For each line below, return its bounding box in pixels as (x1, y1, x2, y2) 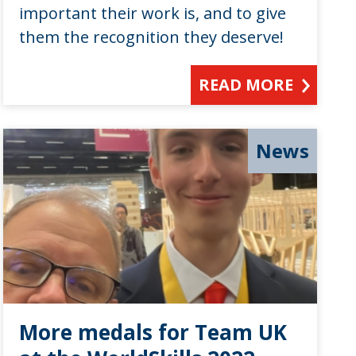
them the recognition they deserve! (18, 25, 284, 48)
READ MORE (199, 73, 294, 95)
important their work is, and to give (18, 2, 286, 24)
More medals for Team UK (18, 317, 287, 346)
